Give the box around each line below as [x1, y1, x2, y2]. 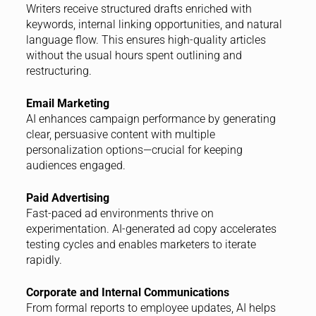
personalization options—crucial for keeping [25, 143, 243, 157]
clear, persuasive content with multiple [25, 128, 215, 142]
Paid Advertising [25, 191, 109, 205]
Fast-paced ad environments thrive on [25, 207, 214, 221]
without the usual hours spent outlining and [25, 49, 242, 63]
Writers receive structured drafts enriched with [25, 2, 252, 16]
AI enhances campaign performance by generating [25, 112, 276, 126]
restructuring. [25, 64, 92, 78]
